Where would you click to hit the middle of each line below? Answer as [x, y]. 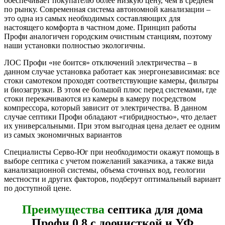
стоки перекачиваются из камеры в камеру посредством [100, 99]
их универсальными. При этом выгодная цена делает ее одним [112, 126]
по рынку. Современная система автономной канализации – [107, 10]
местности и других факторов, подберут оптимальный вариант [113, 179]
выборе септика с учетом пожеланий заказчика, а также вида [109, 161]
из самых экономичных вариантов [63, 135]
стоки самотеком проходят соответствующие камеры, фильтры [111, 81]
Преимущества [63, 209]
